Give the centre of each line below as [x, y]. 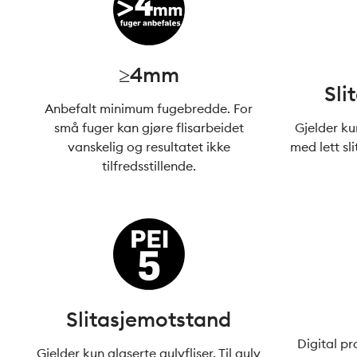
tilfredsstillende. [149, 166]
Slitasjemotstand [149, 319]
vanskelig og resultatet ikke [149, 147]
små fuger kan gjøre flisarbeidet [149, 127]
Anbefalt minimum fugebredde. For [149, 108]
